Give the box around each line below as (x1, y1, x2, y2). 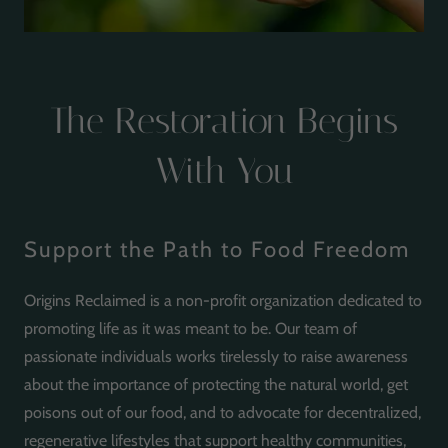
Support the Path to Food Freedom (24, 235, 410, 263)
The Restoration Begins (50, 99, 398, 142)
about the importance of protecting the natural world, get (24, 374, 408, 394)
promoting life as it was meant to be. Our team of (24, 318, 357, 338)
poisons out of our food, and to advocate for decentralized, (24, 402, 421, 422)
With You (155, 149, 293, 192)
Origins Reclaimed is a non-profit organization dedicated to (24, 290, 422, 310)
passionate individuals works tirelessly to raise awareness (24, 346, 408, 366)
